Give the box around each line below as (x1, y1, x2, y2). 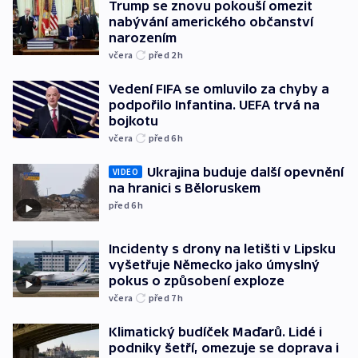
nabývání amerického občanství (109, 14, 313, 30)
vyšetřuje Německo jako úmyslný (109, 257, 320, 272)
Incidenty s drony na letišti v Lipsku (109, 241, 336, 256)
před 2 (149, 49, 178, 62)
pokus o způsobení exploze (109, 272, 284, 288)
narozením (109, 30, 177, 46)
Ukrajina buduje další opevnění (147, 165, 344, 180)
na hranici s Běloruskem (109, 181, 261, 196)
